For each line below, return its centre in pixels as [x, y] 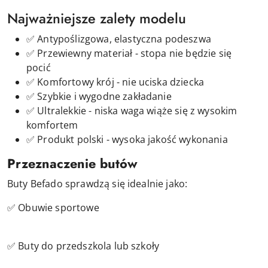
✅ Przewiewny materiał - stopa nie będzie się [129, 53]
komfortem [52, 125]
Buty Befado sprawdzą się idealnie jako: [98, 183]
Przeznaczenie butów [72, 163]
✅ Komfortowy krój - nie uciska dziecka [115, 82]
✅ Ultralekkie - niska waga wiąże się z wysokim [132, 110]
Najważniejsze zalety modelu [97, 18]
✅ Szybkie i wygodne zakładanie [99, 96]
